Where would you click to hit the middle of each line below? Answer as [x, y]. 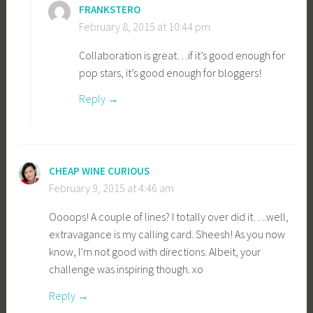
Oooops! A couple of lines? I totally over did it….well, [169, 217]
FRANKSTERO [110, 9]
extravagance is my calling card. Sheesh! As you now [167, 234]
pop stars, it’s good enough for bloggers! [170, 72]
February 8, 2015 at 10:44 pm [145, 26]
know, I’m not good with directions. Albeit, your [155, 252]
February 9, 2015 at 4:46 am [112, 188]
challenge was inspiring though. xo [126, 269]
